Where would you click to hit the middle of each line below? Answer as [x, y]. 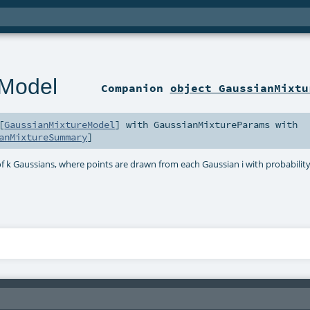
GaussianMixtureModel [60, 125]
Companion [135, 88]
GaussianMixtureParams [212, 125]
